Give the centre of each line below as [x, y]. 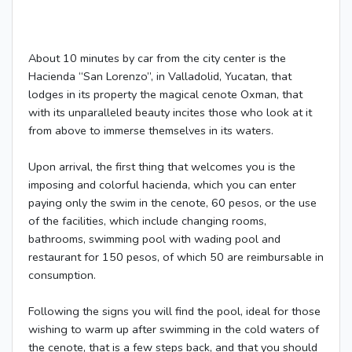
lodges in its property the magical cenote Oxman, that [165, 95]
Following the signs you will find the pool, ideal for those [174, 312]
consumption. [62, 275]
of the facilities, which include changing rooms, [147, 221]
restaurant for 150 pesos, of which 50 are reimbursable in [176, 257]
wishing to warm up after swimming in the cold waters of [174, 330]
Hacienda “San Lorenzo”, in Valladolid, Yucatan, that [160, 77]
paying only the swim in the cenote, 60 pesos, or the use [172, 203]
